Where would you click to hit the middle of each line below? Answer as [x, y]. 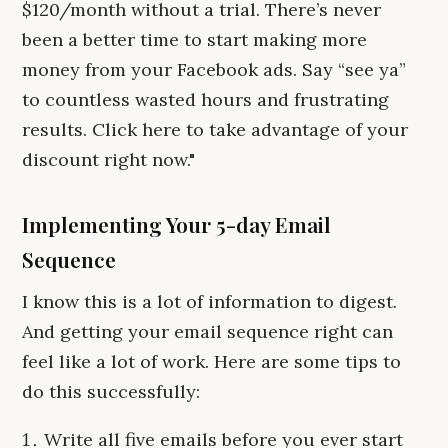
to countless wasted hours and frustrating [205, 99]
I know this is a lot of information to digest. [209, 301]
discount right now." [108, 159]
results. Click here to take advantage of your [215, 129]
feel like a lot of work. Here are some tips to [211, 361]
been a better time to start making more [194, 39]
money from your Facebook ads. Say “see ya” [214, 69]
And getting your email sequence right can [207, 331]
